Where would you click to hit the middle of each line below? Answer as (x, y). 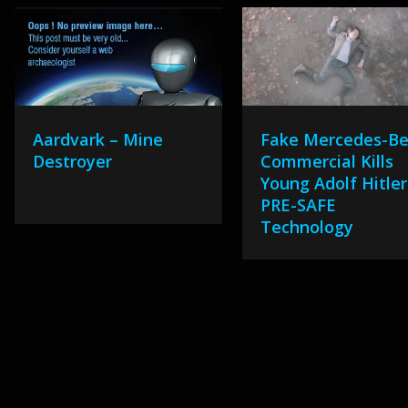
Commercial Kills (327, 161)
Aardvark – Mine (97, 139)
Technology (307, 227)
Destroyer (72, 161)
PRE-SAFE (299, 205)
